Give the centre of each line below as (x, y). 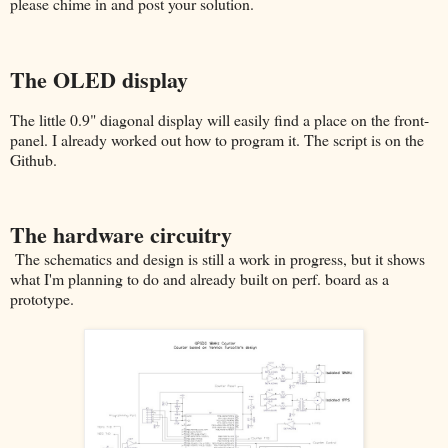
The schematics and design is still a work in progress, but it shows (217, 259)
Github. (36, 159)
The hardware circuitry (121, 235)
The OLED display (99, 79)
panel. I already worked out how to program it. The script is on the (217, 139)
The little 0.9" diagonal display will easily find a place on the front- (219, 119)
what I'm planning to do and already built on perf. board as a (199, 279)
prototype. (42, 299)
